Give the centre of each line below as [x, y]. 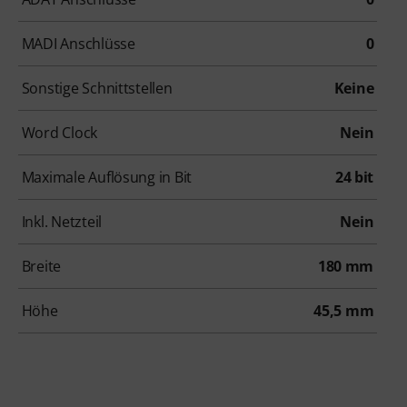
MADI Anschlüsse [78, 44]
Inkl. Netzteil [61, 222]
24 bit [354, 178]
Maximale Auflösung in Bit [107, 178]
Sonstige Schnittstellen [97, 89]
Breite [41, 267]
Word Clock [60, 133]
